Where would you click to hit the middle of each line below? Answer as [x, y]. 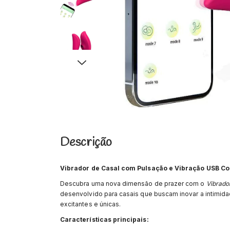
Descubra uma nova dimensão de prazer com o [133, 184]
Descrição [86, 143]
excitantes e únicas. [91, 204]
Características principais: [104, 220]
